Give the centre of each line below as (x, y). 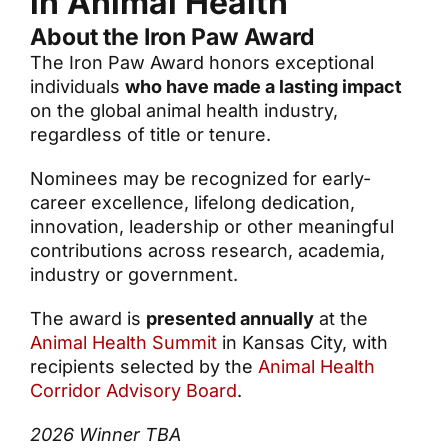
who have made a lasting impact (263, 86)
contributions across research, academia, (207, 250)
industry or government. (134, 274)
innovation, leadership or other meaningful (212, 226)
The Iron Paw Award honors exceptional (202, 62)
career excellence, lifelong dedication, (192, 202)
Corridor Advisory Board (133, 390)
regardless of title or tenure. (150, 134)
